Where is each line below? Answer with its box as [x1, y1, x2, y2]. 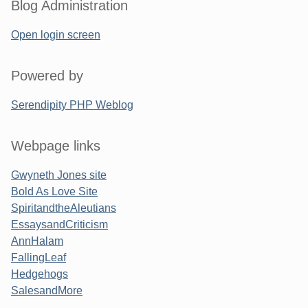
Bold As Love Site [11, 185, 98, 197]
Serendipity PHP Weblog [11, 98, 133, 111]
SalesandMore [11, 284, 82, 296]
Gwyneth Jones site [11, 168, 107, 181]
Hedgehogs [11, 267, 68, 280]
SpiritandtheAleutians [11, 201, 116, 214]
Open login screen [11, 28, 100, 41]
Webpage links [11, 137, 100, 153]
